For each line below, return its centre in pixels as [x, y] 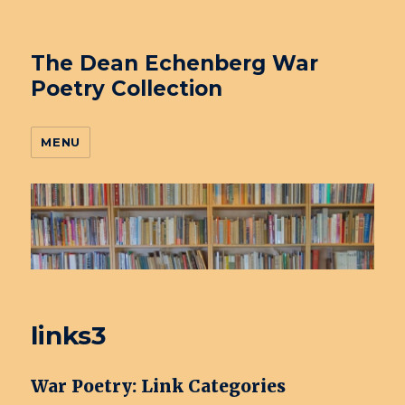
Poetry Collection [127, 89]
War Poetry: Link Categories [159, 386]
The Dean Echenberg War [175, 63]
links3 [69, 336]
